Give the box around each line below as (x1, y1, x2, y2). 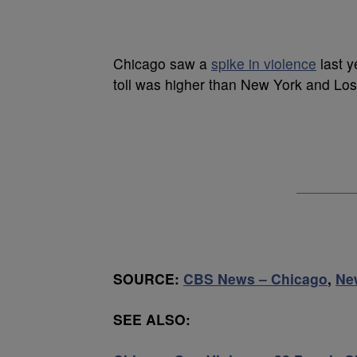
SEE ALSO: (113, 308, 190, 329)
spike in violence (211, 53, 316, 73)
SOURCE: (113, 268, 183, 288)
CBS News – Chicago (183, 268, 328, 288)
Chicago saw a (113, 53, 211, 73)
